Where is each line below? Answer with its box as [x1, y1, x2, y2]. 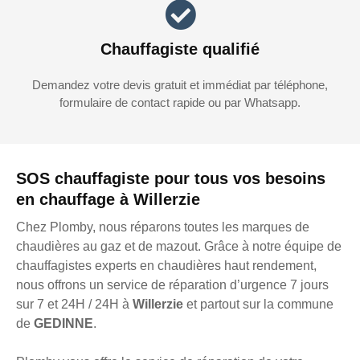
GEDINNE [34, 317, 93, 331]
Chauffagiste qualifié [100, 40, 260, 59]
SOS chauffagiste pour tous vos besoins [16, 170, 325, 188]
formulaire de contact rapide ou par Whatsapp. [59, 96, 301, 110]
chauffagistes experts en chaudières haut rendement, [16, 259, 317, 273]
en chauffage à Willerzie [16, 190, 200, 209]
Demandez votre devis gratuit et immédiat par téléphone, [32, 78, 328, 92]
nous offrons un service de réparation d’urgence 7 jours [16, 278, 329, 292]
